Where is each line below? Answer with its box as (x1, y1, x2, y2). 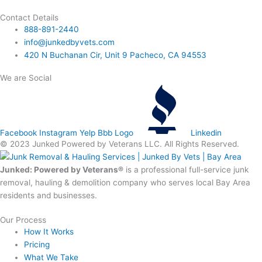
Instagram (39, 128, 77, 138)
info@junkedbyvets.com (24, 37, 115, 47)
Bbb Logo (98, 128, 133, 138)
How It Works (24, 227, 74, 237)
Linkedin (191, 128, 222, 138)
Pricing (24, 240, 50, 250)
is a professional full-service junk (123, 164, 249, 174)
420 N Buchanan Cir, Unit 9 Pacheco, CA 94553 (24, 50, 207, 60)
